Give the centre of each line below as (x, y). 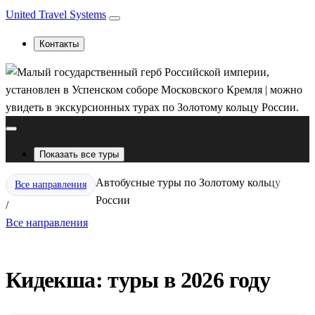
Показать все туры (79, 154)
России (113, 200)
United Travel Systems (56, 14)
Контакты (59, 44)
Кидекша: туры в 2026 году (138, 280)
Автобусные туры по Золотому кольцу (188, 182)
